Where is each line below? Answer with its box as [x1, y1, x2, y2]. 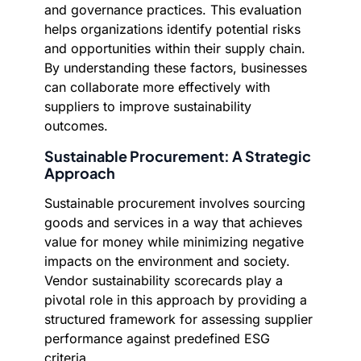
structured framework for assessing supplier [44, 311, 313, 327]
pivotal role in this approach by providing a [44, 292, 307, 308]
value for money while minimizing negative [44, 234, 304, 250]
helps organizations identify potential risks [44, 21, 301, 37]
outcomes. [44, 118, 108, 134]
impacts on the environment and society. [44, 253, 290, 269]
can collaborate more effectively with [44, 79, 270, 95]
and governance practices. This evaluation [44, 2, 301, 18]
